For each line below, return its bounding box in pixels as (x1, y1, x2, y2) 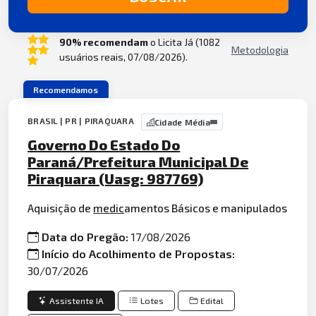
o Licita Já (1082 (147, 36, 220, 49)
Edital (200, 295, 224, 306)
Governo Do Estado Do (28, 136, 181, 154)
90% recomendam (59, 36, 148, 49)
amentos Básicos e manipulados (124, 200, 288, 214)
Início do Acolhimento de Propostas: (42, 247, 236, 261)
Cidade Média (154, 117, 210, 128)
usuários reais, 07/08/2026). (59, 51, 188, 63)
